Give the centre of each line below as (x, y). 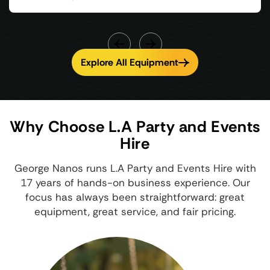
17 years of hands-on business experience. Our (135, 183)
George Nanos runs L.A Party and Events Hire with (135, 168)
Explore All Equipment (130, 62)
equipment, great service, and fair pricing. (135, 212)
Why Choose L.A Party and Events (135, 127)
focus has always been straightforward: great (135, 197)
